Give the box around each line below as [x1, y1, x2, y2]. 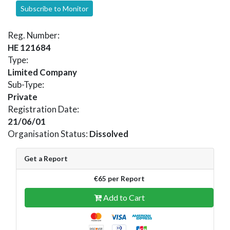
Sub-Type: [8, 79, 44, 90]
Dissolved [89, 128, 128, 139]
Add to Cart [101, 192, 145, 202]
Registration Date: [8, 103, 79, 114]
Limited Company [8, 66, 77, 78]
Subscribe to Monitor [21, 4, 88, 13]
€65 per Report [93, 174, 145, 183]
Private [8, 91, 37, 102]
